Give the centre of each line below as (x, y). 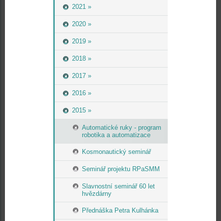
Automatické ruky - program (122, 128)
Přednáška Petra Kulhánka (120, 210)
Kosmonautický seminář (116, 152)
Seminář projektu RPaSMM (121, 169)
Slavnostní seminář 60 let (118, 186)
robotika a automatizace (116, 135)
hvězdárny (97, 194)
